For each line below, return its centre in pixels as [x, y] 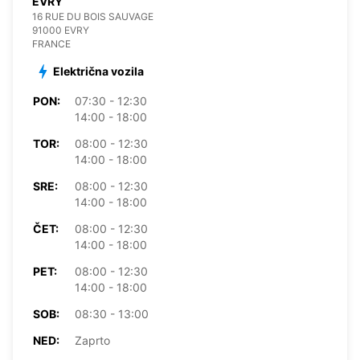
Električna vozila [98, 71]
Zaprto [92, 340]
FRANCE [51, 43]
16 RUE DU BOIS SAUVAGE [93, 16]
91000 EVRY [61, 30]
